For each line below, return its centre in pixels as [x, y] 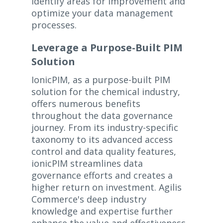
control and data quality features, [104, 152]
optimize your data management [102, 13]
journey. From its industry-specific [105, 128]
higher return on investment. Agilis [106, 187]
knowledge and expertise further [102, 211]
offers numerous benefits [86, 104]
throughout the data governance [102, 116]
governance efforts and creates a [102, 175]
